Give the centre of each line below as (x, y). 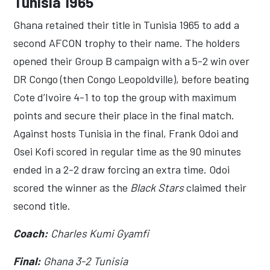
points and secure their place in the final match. (124, 115)
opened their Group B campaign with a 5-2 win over (131, 61)
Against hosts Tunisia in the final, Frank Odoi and (126, 133)
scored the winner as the (72, 187)
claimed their (215, 187)
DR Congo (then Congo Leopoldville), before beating (131, 79)
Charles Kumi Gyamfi (100, 233)
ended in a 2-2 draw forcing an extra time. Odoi (121, 169)
